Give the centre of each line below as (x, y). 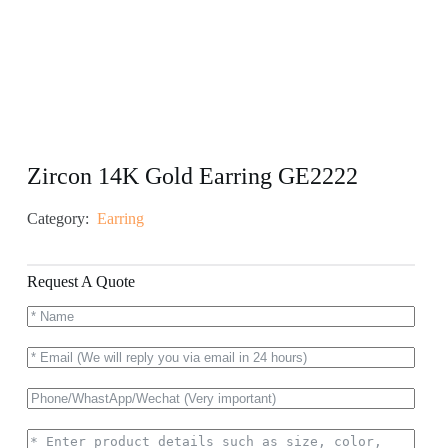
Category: (57, 219)
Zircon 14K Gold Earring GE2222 (192, 176)
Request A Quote (80, 282)
